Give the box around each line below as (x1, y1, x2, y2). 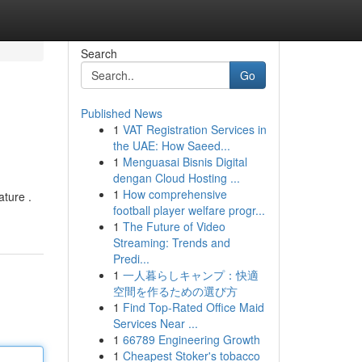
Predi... (112, 250, 149, 267)
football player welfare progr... (112, 202, 265, 218)
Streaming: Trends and (112, 234, 230, 250)
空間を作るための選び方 (112, 283, 238, 299)
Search (80, 45, 117, 61)
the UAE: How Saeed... (112, 137, 230, 154)
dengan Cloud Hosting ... (112, 170, 240, 186)
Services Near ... (112, 315, 198, 331)
